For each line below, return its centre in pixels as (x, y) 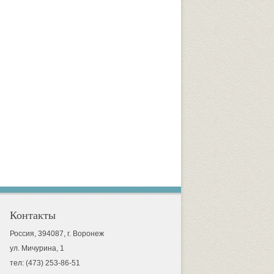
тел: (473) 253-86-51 (45, 263)
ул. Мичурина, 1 (37, 248)
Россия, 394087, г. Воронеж (57, 234)
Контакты (32, 215)
